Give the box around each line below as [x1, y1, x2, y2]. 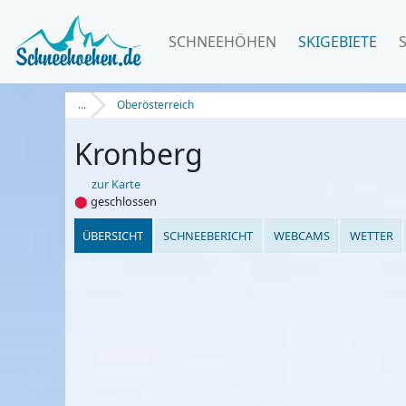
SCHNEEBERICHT [163, 227, 254, 244]
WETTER [349, 227, 393, 244]
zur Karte [88, 175, 140, 192]
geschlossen [87, 192, 157, 209]
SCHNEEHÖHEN [169, 32, 276, 52]
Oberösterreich [117, 97, 194, 112]
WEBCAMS [273, 227, 330, 244]
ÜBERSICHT [82, 227, 144, 244]
